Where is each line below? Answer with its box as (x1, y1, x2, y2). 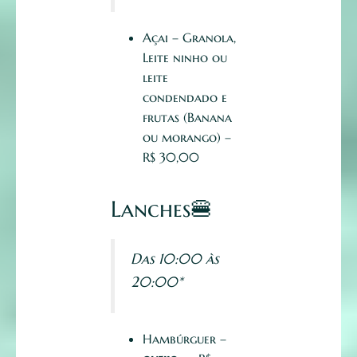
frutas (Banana (143, 109, 232, 126)
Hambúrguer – (143, 331, 226, 347)
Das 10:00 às (131, 249, 219, 269)
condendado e (143, 89, 227, 106)
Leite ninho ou (143, 49, 227, 66)
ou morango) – (143, 129, 231, 146)
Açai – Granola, (143, 29, 236, 46)
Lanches (111, 195, 190, 224)
